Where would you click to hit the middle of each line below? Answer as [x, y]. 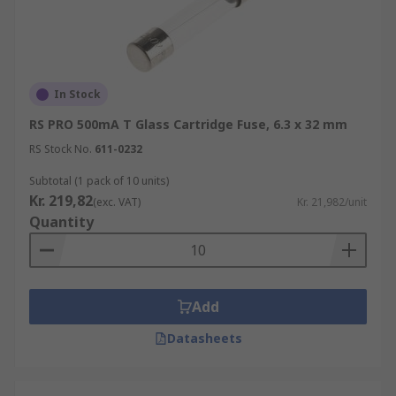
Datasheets [204, 338]
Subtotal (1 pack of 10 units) [99, 181]
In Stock [77, 94]
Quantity [61, 222]
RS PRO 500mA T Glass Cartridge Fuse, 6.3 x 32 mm [188, 124]
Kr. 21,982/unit [332, 202]
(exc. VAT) [117, 202]
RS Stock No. [61, 149]
